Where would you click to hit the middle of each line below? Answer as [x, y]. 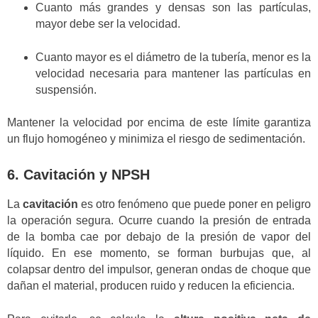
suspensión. [66, 89]
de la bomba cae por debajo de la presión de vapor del [159, 237]
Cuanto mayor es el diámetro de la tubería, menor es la [173, 57]
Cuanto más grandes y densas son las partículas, [173, 8]
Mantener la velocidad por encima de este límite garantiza [159, 123]
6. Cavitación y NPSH [78, 174]
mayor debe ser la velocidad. [108, 24]
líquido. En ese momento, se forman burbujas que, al [159, 253]
